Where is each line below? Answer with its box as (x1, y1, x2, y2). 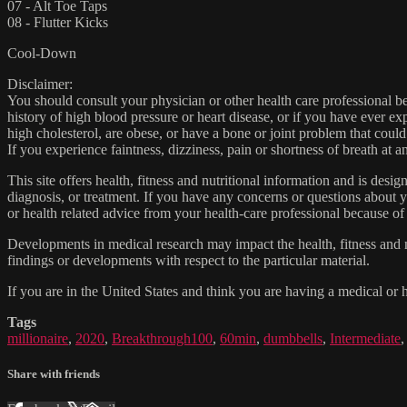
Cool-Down (7, 45, 76, 61)
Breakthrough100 (112, 330, 213, 346)
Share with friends (7, 367, 100, 382)
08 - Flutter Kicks (7, 14, 108, 30)
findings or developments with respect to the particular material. (7, 252, 370, 268)
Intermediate (330, 330, 401, 346)
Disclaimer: (7, 75, 73, 92)
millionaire (7, 330, 68, 346)
